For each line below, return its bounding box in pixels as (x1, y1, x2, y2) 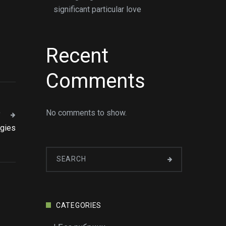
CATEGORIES (56, 201, 101, 209)
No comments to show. (46, 108, 127, 118)
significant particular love (53, 5, 141, 14)
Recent (46, 44, 108, 68)
